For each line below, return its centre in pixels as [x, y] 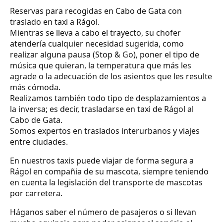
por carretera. [36, 193]
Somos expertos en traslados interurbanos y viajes [105, 131]
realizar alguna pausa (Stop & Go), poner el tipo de [105, 54]
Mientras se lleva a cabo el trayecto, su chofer [95, 32]
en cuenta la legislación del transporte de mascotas [106, 182]
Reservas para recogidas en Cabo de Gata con [96, 11]
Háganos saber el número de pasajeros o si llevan [103, 212]
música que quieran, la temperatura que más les [101, 65]
